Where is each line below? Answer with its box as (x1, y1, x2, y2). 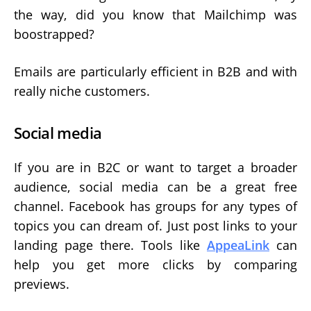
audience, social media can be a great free (14, 178, 297, 196)
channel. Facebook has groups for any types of (14, 198, 297, 215)
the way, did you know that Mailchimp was (14, 6, 297, 23)
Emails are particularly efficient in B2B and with (14, 63, 297, 81)
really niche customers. (14, 83, 150, 100)
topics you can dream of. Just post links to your (14, 217, 297, 235)
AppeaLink (207, 237, 269, 254)
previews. (14, 276, 69, 293)
